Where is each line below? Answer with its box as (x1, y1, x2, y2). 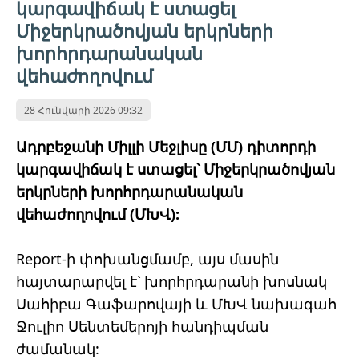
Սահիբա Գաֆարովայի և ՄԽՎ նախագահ (16, 294, 337, 314)
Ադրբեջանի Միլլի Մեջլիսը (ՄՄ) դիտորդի (16, 137, 316, 157)
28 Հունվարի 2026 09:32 (24, 103, 143, 118)
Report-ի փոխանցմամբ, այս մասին (16, 249, 279, 269)
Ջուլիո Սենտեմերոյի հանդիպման (16, 317, 268, 337)
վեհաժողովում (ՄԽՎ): (16, 204, 179, 224)
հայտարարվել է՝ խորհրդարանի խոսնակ (16, 272, 327, 292)
